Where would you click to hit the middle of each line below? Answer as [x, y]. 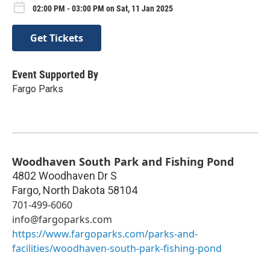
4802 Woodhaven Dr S [64, 176]
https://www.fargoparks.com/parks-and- [105, 234]
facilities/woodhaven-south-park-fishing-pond [117, 249]
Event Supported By [55, 75]
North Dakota [74, 190]
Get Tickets [57, 38]
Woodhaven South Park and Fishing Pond [123, 162]
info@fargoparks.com [62, 220]
